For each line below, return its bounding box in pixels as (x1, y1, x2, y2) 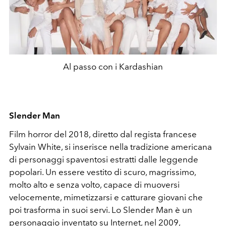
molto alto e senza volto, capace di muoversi (9, 179, 180, 190)
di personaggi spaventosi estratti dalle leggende (9, 154, 198, 164)
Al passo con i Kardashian (63, 61, 163, 72)
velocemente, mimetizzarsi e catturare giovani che (9, 192, 203, 202)
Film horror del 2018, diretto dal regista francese (9, 129, 197, 139)
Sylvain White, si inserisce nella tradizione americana (9, 141, 212, 152)
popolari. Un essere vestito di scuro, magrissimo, (9, 166, 196, 177)
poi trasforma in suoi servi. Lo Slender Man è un (9, 204, 192, 215)
